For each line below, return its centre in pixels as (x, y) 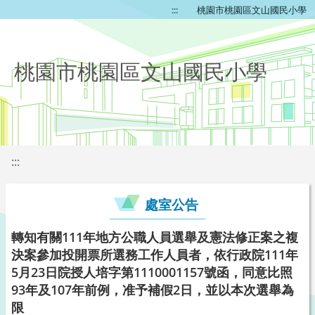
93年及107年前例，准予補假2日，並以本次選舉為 (153, 290)
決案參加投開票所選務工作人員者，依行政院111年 (155, 255)
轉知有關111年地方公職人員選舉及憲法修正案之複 (155, 237)
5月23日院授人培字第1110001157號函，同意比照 (152, 272)
